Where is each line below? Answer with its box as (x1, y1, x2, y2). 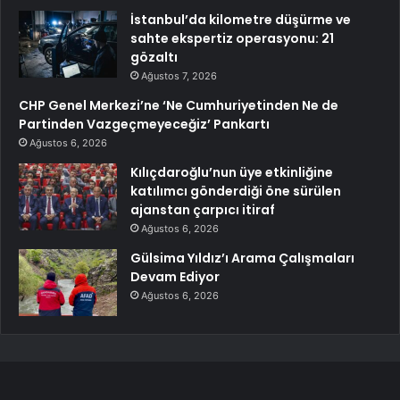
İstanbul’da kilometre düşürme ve (130, 11, 351, 29)
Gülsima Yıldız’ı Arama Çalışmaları (130, 249, 354, 268)
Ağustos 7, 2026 (141, 70, 217, 83)
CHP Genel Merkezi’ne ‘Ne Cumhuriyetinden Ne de (19, 96, 338, 115)
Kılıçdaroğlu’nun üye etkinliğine (130, 163, 333, 182)
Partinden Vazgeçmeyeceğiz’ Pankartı (19, 115, 270, 134)
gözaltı (130, 48, 178, 67)
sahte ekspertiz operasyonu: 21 (130, 29, 334, 48)
